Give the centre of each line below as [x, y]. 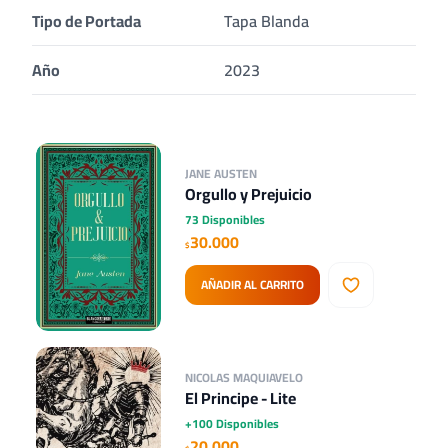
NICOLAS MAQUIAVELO [244, 377]
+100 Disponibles [232, 423]
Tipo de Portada [86, 21]
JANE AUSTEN [221, 173]
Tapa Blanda [266, 21]
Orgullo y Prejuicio [249, 193]
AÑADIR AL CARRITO [253, 284]
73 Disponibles [225, 219]
